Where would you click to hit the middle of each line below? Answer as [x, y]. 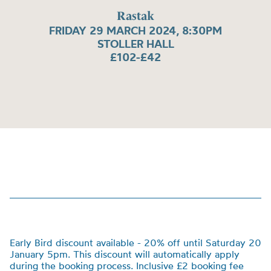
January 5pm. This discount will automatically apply [125, 254]
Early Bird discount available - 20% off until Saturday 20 [135, 243]
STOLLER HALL [135, 44]
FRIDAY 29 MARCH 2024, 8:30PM [135, 31]
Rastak [135, 16]
